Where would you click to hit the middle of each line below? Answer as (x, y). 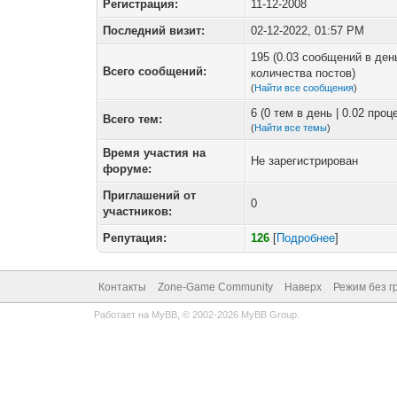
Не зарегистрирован (305, 161)
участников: (138, 211)
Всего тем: (133, 119)
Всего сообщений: (155, 71)
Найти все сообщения (304, 88)
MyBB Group (269, 315)
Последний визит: (154, 31)
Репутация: (135, 238)
